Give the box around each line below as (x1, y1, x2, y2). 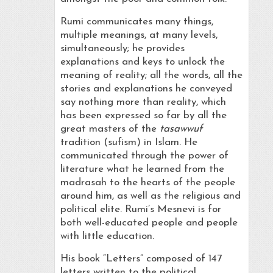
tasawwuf (159, 124, 202, 135)
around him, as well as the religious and (60, 191, 241, 202)
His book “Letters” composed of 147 (60, 253, 222, 264)
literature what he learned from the (60, 164, 224, 175)
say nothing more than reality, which (60, 97, 226, 108)
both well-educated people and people (60, 218, 238, 229)
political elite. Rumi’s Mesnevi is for (60, 204, 221, 215)
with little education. (60, 231, 154, 242)
